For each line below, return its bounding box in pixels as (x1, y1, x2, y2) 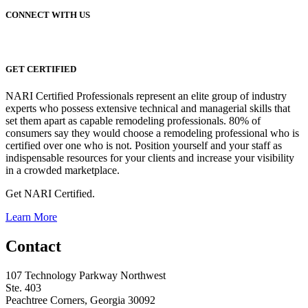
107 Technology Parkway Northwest (5, 269, 166, 281)
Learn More (5, 210, 57, 223)
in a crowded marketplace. (5, 164, 120, 176)
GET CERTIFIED (5, 63, 76, 74)
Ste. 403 (5, 281, 41, 294)
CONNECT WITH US (5, 10, 90, 21)
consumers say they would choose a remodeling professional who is (5, 126, 299, 139)
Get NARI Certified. (5, 187, 95, 199)
